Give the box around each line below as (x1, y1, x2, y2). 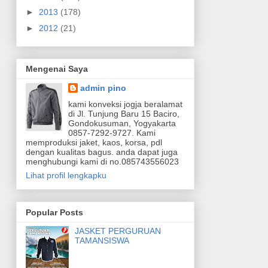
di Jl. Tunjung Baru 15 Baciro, (68, 109, 179, 119)
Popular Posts (25, 207, 83, 217)
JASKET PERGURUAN (75, 226, 162, 236)
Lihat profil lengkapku (25, 170, 106, 181)
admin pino (80, 83, 126, 93)
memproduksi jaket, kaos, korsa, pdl (25, 138, 162, 148)
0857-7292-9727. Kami (68, 128, 156, 138)
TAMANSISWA (75, 235, 130, 245)
